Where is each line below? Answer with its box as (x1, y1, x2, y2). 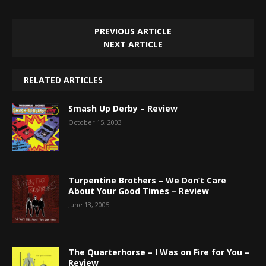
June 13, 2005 (68, 199, 109, 209)
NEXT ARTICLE (103, 38, 163, 50)
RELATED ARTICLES (24, 74, 103, 85)
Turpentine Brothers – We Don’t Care (68, 174, 226, 186)
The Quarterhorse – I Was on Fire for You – (68, 246, 249, 258)
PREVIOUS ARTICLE (94, 25, 172, 37)
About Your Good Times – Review (68, 185, 209, 197)
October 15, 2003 (68, 117, 122, 126)
